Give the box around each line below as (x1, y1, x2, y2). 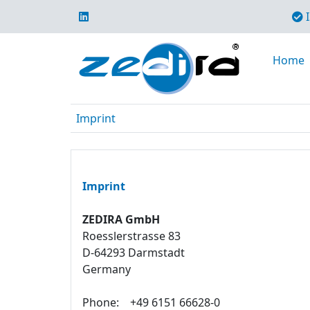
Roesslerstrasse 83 (82, 228, 181, 244)
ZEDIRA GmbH (82, 212, 160, 227)
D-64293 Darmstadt (82, 245, 185, 260)
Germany (82, 262, 131, 277)
